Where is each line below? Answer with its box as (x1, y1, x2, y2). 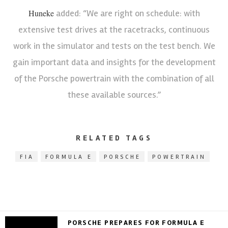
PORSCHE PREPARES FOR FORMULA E (68, 218, 205, 227)
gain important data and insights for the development (12, 56, 216, 68)
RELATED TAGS (76, 133, 152, 142)
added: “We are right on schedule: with (53, 7, 200, 19)
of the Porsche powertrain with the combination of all (14, 72, 214, 84)
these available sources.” (67, 89, 161, 100)
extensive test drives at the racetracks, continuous (18, 23, 210, 35)
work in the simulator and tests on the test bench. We (13, 40, 215, 51)
